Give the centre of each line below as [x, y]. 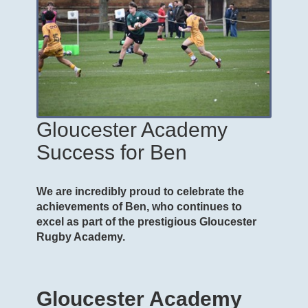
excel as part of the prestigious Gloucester [146, 221]
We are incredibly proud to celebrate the [140, 191]
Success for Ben [112, 152]
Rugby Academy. [81, 236]
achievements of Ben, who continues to [139, 206]
